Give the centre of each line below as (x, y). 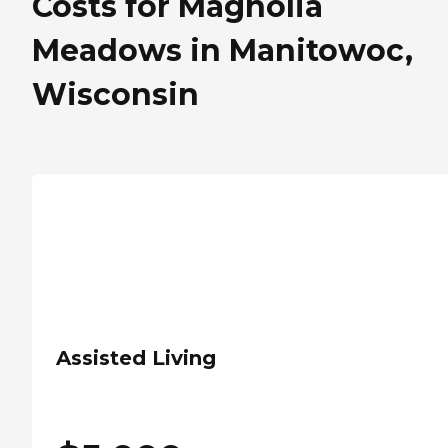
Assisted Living (136, 358)
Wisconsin (115, 95)
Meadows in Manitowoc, (222, 51)
